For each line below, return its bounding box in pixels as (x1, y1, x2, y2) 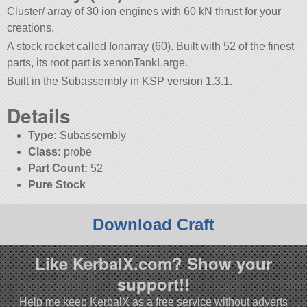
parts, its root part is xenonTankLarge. (7, 57, 188, 69)
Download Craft (93, 214, 214, 234)
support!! (117, 271, 190, 295)
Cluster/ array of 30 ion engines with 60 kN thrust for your (7, 5, 282, 18)
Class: (27, 145, 61, 158)
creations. (7, 22, 55, 34)
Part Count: (27, 162, 88, 174)
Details (7, 101, 71, 130)
